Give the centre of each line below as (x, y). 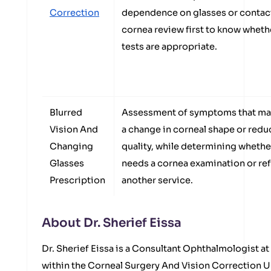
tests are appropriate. (169, 47)
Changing (71, 146)
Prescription (77, 180)
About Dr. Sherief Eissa (112, 223)
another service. (157, 180)
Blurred (66, 113)
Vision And (74, 129)
